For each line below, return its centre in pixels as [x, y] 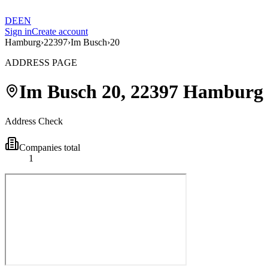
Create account [60, 31]
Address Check [34, 121]
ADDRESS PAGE [41, 63]
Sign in [18, 31]
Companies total [50, 147]
